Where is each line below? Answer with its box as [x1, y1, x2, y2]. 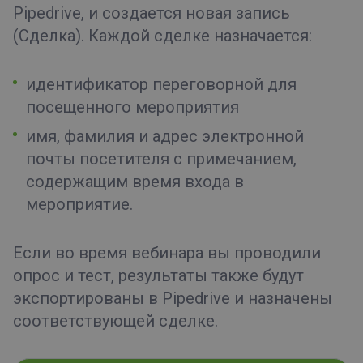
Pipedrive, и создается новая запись [13, 2, 290, 23]
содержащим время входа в [26, 171, 244, 191]
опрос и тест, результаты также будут [13, 265, 304, 285]
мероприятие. [26, 194, 133, 214]
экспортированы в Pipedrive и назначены [13, 288, 332, 308]
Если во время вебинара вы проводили [13, 242, 321, 263]
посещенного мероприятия [26, 96, 239, 117]
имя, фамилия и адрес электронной [26, 126, 304, 146]
